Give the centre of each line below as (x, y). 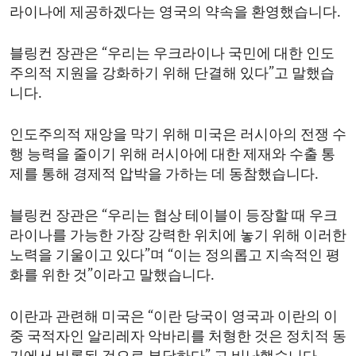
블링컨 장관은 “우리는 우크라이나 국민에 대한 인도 (172, 54)
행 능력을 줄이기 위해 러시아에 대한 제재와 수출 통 (172, 155)
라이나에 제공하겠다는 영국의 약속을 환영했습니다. (175, 13)
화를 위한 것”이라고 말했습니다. (112, 276)
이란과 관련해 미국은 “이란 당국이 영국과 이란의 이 (174, 317)
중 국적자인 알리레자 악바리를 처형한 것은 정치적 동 (178, 337)
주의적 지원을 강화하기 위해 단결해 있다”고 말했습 (172, 74)
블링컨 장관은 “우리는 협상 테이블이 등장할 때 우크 (174, 216)
